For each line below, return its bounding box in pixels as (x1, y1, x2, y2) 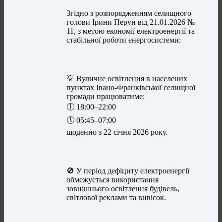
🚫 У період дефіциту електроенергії (66, 166, 190, 175)
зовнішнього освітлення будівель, (66, 184, 180, 193)
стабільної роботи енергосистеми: (66, 36, 181, 45)
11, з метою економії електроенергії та (66, 27, 195, 36)
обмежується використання (66, 175, 159, 184)
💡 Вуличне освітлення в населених (66, 74, 188, 83)
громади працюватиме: (66, 92, 145, 101)
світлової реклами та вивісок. (66, 193, 166, 202)
